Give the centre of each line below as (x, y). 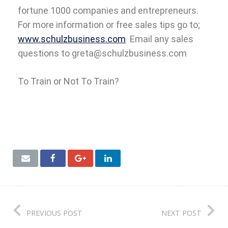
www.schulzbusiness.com (72, 39)
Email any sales (160, 39)
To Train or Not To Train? (68, 81)
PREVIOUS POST (54, 213)
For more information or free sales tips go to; (109, 24)
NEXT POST (181, 213)
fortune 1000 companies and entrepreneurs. (108, 10)
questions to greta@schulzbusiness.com (102, 53)
